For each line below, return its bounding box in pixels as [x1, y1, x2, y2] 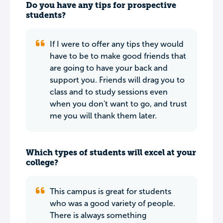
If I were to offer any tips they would [50, 40, 184, 48]
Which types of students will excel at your [26, 148, 196, 157]
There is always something [50, 211, 146, 220]
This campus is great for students [50, 187, 171, 196]
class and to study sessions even [50, 88, 168, 96]
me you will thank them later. [50, 111, 157, 120]
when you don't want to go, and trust [50, 100, 187, 108]
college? [26, 158, 58, 167]
